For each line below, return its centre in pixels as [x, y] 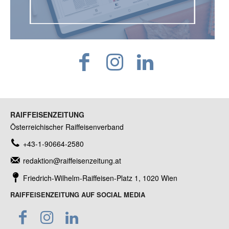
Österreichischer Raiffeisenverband [67, 127]
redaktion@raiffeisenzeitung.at [72, 160]
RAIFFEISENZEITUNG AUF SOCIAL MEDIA [78, 194]
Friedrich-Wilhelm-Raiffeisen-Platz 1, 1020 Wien [100, 178]
